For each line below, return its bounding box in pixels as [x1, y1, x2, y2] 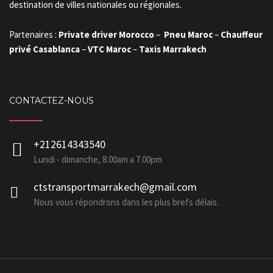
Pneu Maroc [164, 29, 213, 40]
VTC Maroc [88, 43, 131, 55]
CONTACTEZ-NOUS [9, 95, 94, 106]
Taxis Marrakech [139, 43, 207, 55]
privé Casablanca [9, 43, 80, 55]
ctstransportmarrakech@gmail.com [34, 180, 197, 194]
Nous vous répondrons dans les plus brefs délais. [34, 196, 219, 208]
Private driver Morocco [58, 29, 154, 40]
